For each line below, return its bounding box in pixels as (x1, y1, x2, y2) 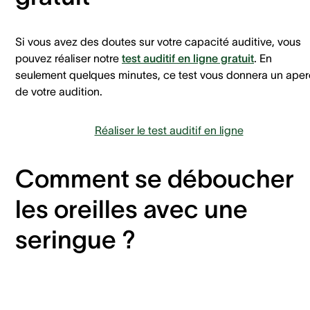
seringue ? (15, 225, 141, 253)
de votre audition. (15, 84, 105, 98)
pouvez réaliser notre (15, 51, 122, 64)
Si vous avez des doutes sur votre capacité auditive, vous (15, 35, 301, 48)
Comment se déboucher (15, 164, 294, 192)
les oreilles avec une (15, 194, 248, 223)
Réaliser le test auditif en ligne (94, 123, 244, 136)
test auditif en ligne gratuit (122, 51, 254, 64)
